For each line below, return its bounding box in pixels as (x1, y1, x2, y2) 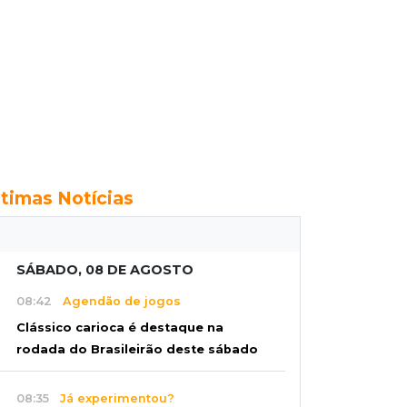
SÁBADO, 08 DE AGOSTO (16, 262, 194, 278)
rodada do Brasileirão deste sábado (16, 342, 258, 357)
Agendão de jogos (52, 293, 181, 308)
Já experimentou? (49, 391, 174, 405)
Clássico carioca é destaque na (16, 321, 223, 335)
